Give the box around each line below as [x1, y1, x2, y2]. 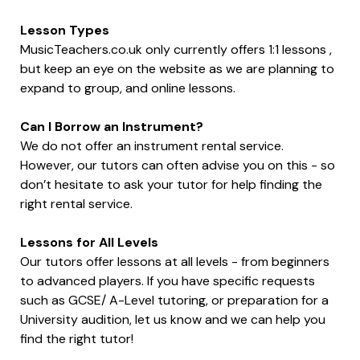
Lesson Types [20, 21, 109, 39]
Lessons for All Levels [20, 233, 158, 251]
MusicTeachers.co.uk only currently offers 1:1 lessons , [20, 40, 332, 58]
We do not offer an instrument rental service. [20, 137, 284, 154]
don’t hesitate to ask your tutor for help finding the [20, 175, 322, 193]
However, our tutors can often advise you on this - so [20, 156, 335, 174]
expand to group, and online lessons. [20, 79, 235, 96]
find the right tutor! [20, 329, 133, 347]
